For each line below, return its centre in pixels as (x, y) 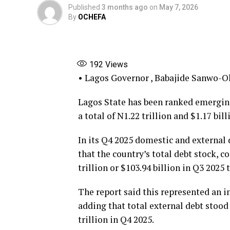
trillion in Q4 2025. (116, 220)
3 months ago (125, 7)
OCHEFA (92, 17)
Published (84, 7)
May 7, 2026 (179, 7)
